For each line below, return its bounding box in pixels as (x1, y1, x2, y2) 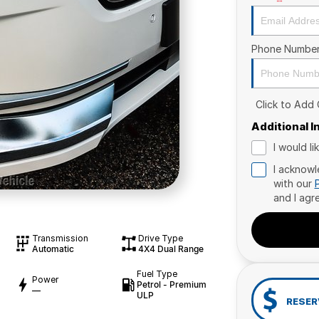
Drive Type (137, 233, 183, 244)
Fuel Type (137, 268, 178, 279)
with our (273, 177, 315, 189)
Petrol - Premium (137, 279, 207, 290)
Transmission (31, 233, 88, 244)
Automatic (31, 244, 74, 254)
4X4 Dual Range (137, 244, 204, 254)
